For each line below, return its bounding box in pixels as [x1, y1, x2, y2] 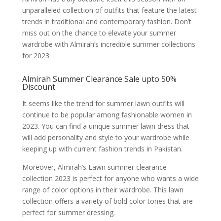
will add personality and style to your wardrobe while [22, 132, 189, 142]
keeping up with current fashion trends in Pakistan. [22, 144, 184, 153]
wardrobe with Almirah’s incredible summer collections [22, 39, 195, 49]
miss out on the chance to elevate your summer [22, 28, 176, 37]
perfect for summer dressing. [22, 207, 115, 217]
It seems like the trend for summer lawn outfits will [22, 98, 184, 108]
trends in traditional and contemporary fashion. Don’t [22, 16, 191, 26]
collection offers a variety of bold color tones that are [22, 196, 193, 206]
